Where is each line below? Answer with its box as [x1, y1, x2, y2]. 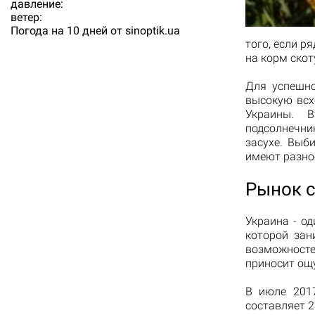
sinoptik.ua [125, 24, 180, 38]
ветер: [11, 11, 42, 25]
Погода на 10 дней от [11, 24, 125, 38]
